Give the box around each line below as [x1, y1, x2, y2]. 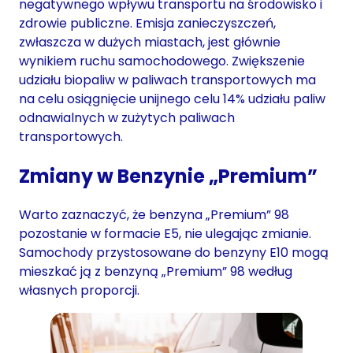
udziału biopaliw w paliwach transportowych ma [19, 70, 316, 89]
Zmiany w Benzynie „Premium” [19, 162, 318, 189]
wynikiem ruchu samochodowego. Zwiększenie [19, 51, 305, 70]
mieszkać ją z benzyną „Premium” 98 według [19, 262, 292, 281]
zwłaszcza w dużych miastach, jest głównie [19, 32, 281, 51]
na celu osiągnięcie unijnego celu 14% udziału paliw [19, 89, 325, 108]
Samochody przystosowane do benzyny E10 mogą [19, 243, 329, 262]
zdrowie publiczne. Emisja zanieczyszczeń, [19, 13, 276, 32]
